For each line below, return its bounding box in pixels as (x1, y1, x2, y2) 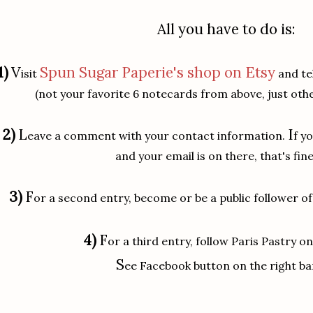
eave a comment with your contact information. (27, 129, 288, 143)
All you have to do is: (157, 20, 296, 38)
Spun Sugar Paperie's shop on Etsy (39, 63, 275, 82)
